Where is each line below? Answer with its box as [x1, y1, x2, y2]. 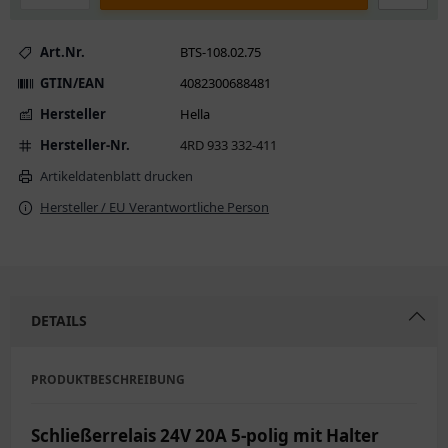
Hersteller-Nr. [40, 136, 130, 154]
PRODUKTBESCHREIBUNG [31, 371, 185, 388]
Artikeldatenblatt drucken [40, 167, 193, 185]
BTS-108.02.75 [180, 43, 261, 61]
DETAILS [31, 311, 87, 330]
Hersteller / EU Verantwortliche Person [40, 198, 269, 216]
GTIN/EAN [40, 74, 105, 92]
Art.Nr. [40, 43, 85, 61]
